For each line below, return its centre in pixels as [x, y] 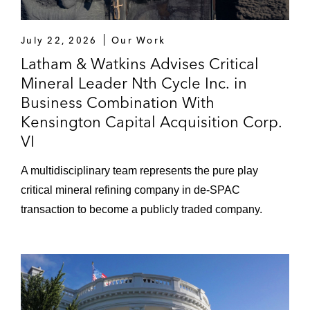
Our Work [139, 40]
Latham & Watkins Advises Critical [140, 63]
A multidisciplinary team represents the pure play [139, 170]
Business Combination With [118, 102]
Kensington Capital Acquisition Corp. [152, 121]
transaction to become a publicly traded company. [142, 209]
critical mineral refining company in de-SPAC [130, 190]
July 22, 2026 [59, 40]
